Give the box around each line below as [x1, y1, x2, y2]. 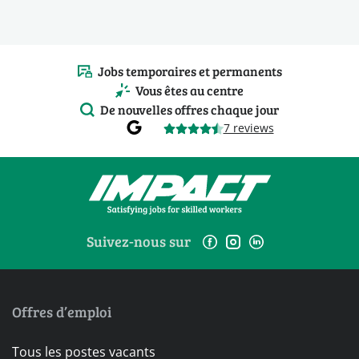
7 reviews [223, 120, 274, 136]
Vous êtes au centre [135, 82, 244, 99]
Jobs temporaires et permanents [97, 63, 282, 80]
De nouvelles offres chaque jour [100, 101, 279, 119]
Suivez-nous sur [87, 232, 191, 252]
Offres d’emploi [12, 302, 111, 322]
